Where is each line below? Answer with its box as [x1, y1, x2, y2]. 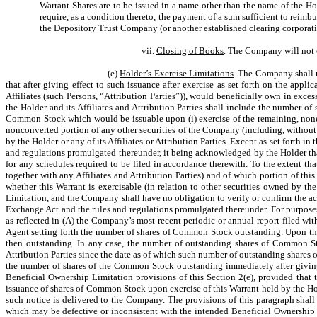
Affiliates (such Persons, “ [6, 91, 105, 101]
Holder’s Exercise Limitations [120, 68, 234, 79]
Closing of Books [156, 45, 224, 56]
